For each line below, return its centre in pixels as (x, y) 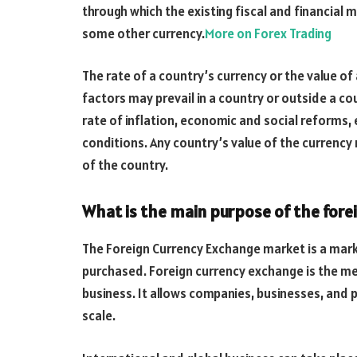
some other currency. (143, 33)
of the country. (125, 165)
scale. (99, 316)
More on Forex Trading (268, 33)
